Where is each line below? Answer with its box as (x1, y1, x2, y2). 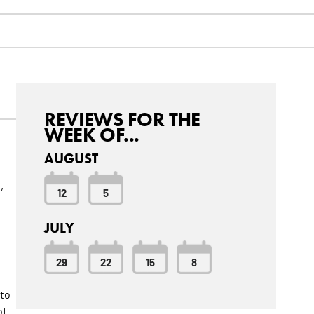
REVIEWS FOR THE (44, 107, 200, 132)
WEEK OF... (44, 123, 139, 147)
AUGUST (44, 150, 99, 168)
